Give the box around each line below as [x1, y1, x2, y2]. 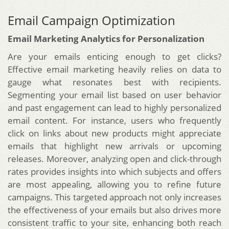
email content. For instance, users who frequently [8, 114, 221, 127]
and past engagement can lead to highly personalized [8, 102, 221, 114]
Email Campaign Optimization [8, 12, 175, 29]
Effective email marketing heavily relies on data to [8, 63, 221, 76]
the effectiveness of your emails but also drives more [8, 204, 221, 216]
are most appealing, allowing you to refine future [8, 178, 221, 191]
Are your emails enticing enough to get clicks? [8, 51, 221, 63]
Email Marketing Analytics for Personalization [8, 33, 204, 45]
